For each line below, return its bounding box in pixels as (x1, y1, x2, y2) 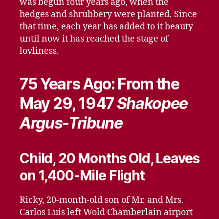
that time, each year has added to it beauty (20, 21, 193, 32)
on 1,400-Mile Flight (20, 167, 145, 184)
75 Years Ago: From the (20, 74, 179, 93)
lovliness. (20, 45, 59, 57)
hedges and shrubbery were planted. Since (20, 9, 197, 20)
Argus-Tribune (20, 113, 123, 132)
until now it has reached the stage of (20, 33, 169, 44)
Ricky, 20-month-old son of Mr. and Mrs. (20, 195, 184, 206)
